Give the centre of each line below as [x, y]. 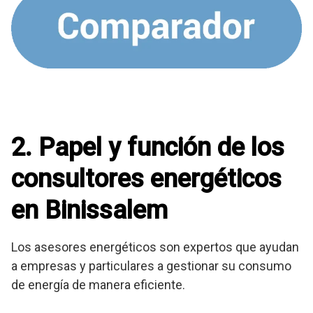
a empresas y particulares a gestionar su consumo [151, 266]
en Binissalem [89, 211]
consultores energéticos [146, 179]
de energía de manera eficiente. [98, 285]
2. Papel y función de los [148, 148]
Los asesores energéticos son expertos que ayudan [155, 247]
